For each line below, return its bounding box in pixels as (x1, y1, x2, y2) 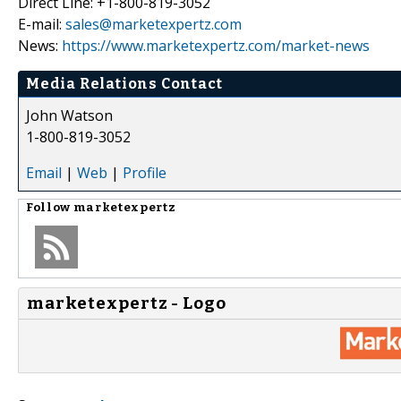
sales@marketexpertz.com (65, 13, 242, 34)
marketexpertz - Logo (27, 293, 227, 313)
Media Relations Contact (26, 74, 223, 92)
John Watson (26, 105, 113, 125)
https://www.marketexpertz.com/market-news (62, 35, 370, 55)
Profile (123, 162, 166, 183)
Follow (26, 200, 73, 215)
